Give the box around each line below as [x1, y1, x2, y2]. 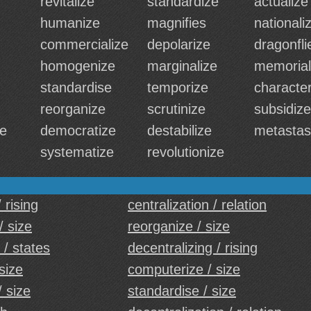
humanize [40, 15, 100, 31]
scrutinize [147, 101, 205, 117]
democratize [40, 123, 116, 138]
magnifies [147, 15, 206, 31]
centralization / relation [128, 197, 267, 212]
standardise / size [128, 283, 236, 299]
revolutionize [147, 144, 224, 160]
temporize [147, 80, 208, 95]
